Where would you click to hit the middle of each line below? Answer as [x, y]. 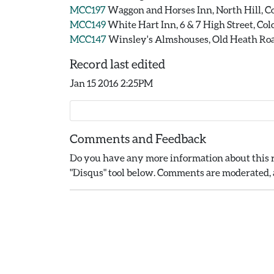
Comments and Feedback [138, 138]
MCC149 [88, 24]
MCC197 [88, 9]
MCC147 [88, 39]
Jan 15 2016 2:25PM [111, 83]
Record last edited [117, 64]
